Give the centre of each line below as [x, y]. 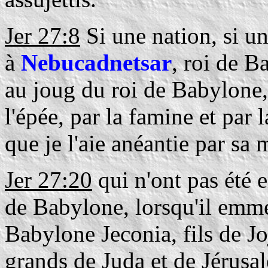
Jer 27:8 [42, 36]
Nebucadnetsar [96, 63]
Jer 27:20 [48, 180]
